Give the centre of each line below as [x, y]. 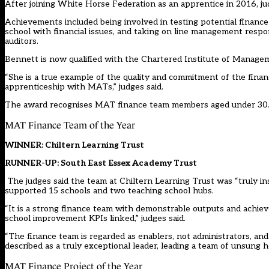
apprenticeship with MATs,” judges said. [84, 87]
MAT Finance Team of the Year [70, 125]
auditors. [22, 41]
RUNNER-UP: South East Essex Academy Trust [101, 163]
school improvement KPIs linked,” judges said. [95, 219]
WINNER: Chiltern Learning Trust [74, 145]
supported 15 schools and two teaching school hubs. [109, 191]
